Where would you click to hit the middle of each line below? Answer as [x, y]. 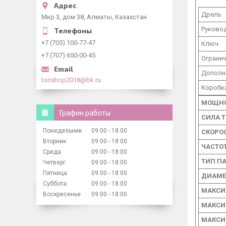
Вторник [54, 141]
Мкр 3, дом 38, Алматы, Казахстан [94, 17]
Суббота [55, 183]
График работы [85, 112]
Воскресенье [62, 194]
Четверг [54, 162]
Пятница [55, 173]
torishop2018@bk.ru [71, 80]
